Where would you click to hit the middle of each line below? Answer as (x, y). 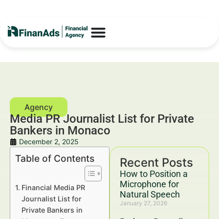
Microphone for (149, 184)
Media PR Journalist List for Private (102, 119)
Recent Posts (156, 163)
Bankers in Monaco (60, 131)
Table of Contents (55, 159)
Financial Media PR (53, 187)
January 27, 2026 (143, 203)
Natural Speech (150, 194)
